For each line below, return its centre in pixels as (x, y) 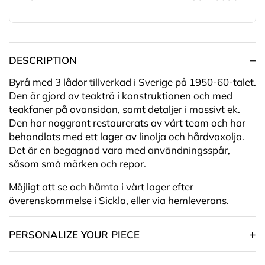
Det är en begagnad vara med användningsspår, (119, 150)
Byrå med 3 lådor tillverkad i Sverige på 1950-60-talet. (132, 82)
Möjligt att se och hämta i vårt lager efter (101, 187)
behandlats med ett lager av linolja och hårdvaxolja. (127, 137)
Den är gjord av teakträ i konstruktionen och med (121, 96)
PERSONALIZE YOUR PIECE (74, 234)
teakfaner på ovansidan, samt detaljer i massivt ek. (125, 109)
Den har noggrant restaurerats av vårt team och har (127, 123)
